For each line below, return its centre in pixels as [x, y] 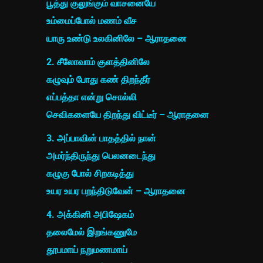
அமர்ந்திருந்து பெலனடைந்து [101, 156]
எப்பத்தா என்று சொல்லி [92, 97]
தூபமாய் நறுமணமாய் [87, 250]
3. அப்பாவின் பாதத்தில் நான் [101, 139]
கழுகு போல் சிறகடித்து [90, 174]
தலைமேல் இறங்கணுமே [92, 232]
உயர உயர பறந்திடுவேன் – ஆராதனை [116, 191]
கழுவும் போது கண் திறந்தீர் [98, 80]
